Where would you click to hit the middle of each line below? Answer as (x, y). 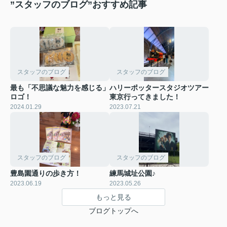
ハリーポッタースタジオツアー (159, 88)
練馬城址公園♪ (133, 173)
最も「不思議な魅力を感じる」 (60, 88)
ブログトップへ (113, 211)
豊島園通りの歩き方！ (46, 173)
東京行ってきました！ (145, 97)
